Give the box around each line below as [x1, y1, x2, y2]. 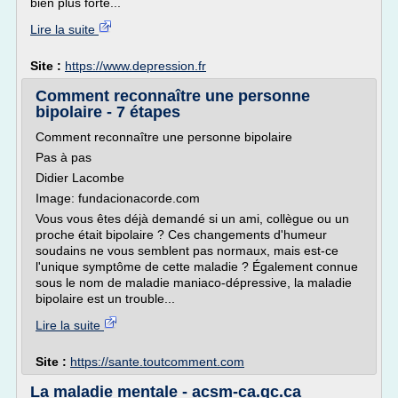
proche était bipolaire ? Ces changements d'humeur [36, 227, 327, 242]
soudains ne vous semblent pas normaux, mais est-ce [36, 243, 338, 258]
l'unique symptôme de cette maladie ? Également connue [36, 259, 358, 274]
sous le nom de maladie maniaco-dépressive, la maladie [36, 275, 352, 290]
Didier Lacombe [36, 171, 124, 185]
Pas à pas [36, 150, 92, 164]
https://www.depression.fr [65, 59, 206, 73]
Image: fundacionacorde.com [36, 191, 200, 205]
